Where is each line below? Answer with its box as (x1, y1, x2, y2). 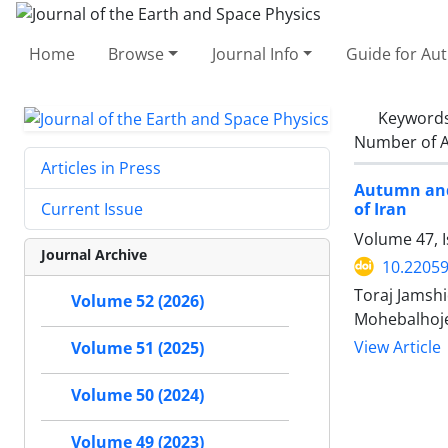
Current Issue (41, 198, 143, 221)
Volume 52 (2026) (71, 290, 204, 313)
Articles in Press (41, 157, 161, 180)
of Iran (354, 197, 407, 220)
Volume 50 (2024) (71, 384, 204, 407)
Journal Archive (41, 245, 147, 265)
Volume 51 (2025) (71, 337, 204, 360)
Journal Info (211, 42, 299, 65)
